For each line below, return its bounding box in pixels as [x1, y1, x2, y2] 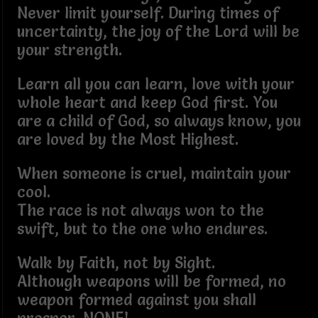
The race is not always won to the [16, 200, 264, 220]
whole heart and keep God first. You [16, 92, 278, 112]
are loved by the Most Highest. [16, 129, 238, 149]
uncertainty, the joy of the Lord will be [16, 21, 300, 41]
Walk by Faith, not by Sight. [16, 253, 224, 273]
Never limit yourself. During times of [16, 3, 279, 23]
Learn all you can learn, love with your [16, 74, 295, 94]
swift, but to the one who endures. [16, 219, 268, 238]
